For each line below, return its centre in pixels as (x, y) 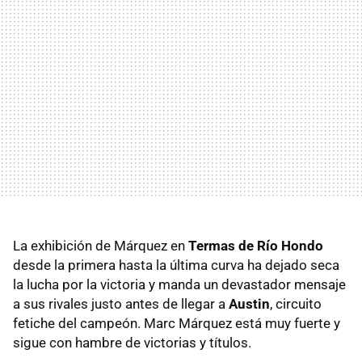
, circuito (296, 303)
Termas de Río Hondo (256, 245)
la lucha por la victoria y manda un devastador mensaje (179, 284)
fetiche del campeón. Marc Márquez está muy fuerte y (177, 323)
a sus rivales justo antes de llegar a (121, 303)
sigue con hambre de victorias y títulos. (132, 342)
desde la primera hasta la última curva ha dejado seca (176, 265)
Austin (249, 303)
